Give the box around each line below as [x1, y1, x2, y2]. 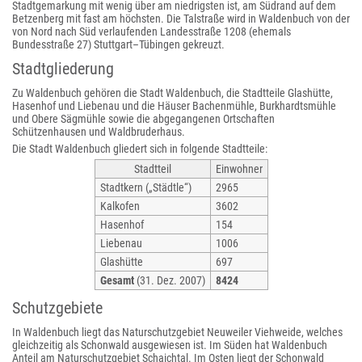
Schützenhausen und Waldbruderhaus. [12, 125, 185, 138]
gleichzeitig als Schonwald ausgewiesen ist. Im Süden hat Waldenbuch [12, 339, 327, 351]
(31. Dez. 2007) [136, 274, 205, 287]
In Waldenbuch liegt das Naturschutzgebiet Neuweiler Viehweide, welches [12, 326, 343, 339]
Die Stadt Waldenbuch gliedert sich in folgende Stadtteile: [12, 142, 267, 155]
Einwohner [215, 162, 263, 175]
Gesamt [99, 274, 134, 287]
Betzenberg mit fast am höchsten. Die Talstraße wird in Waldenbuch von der [12, 12, 350, 25]
